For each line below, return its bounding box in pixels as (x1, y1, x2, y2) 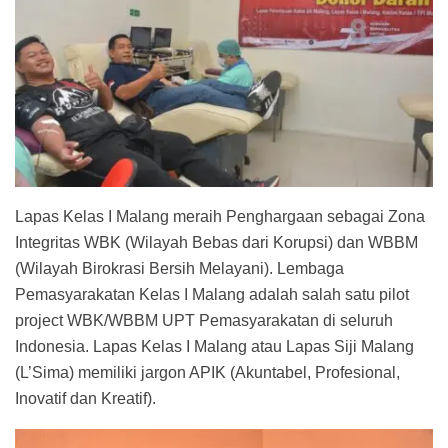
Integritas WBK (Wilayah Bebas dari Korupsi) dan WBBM (15, 233, 418, 251)
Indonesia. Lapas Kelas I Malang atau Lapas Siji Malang (15, 337, 414, 355)
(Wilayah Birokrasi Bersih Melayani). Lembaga (15, 259, 344, 277)
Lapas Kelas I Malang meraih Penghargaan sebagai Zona (15, 207, 425, 225)
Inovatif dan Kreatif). (15, 389, 156, 407)
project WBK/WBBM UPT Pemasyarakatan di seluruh (15, 311, 393, 329)
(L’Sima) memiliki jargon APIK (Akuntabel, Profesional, (15, 363, 400, 381)
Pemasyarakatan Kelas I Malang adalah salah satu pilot (15, 285, 409, 303)
